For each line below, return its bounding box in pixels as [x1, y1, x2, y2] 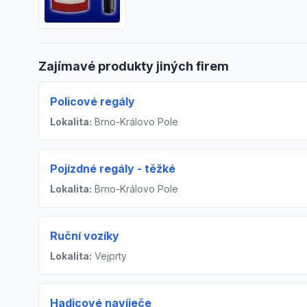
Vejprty [92, 250, 127, 262]
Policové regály [50, 95, 135, 109]
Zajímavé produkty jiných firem [38, 59, 229, 74]
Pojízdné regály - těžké [50, 162, 175, 176]
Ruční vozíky [50, 229, 119, 243]
